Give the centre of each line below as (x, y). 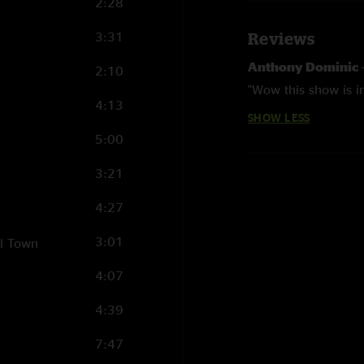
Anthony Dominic (304, 67)
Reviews (282, 39)
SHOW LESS (279, 117)
